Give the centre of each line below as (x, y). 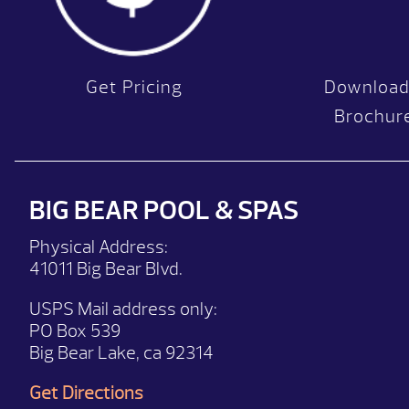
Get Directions (86, 393)
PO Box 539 (75, 330)
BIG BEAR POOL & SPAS (164, 210)
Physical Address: (99, 246)
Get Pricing (135, 87)
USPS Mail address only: (123, 309)
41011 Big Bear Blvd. (106, 268)
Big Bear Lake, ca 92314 (121, 352)
